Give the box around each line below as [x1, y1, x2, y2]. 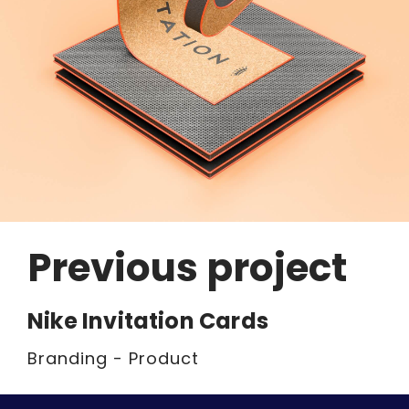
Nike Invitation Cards [27, 306, 268, 337]
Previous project [27, 241, 347, 296]
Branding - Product [27, 347, 199, 371]
